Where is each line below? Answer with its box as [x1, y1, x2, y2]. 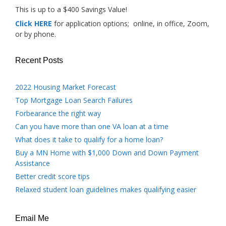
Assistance [15, 158, 50, 168]
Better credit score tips [15, 172, 90, 181]
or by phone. [15, 29, 56, 39]
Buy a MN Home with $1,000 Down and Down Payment [15, 148, 199, 157]
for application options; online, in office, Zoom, [52, 19, 209, 28]
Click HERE [15, 19, 52, 28]
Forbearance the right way [15, 108, 101, 118]
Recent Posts [15, 56, 63, 65]
